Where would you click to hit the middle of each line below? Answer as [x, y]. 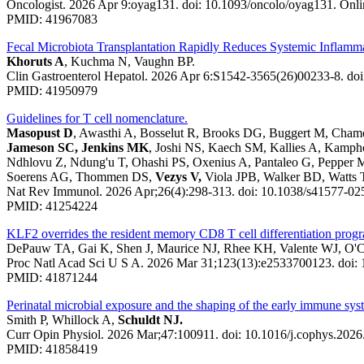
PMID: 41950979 [52, 90]
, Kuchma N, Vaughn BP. [130, 61]
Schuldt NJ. [150, 319]
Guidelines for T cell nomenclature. [97, 118]
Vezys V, [178, 176]
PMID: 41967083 [52, 19]
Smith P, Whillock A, [62, 319]
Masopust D [40, 132]
